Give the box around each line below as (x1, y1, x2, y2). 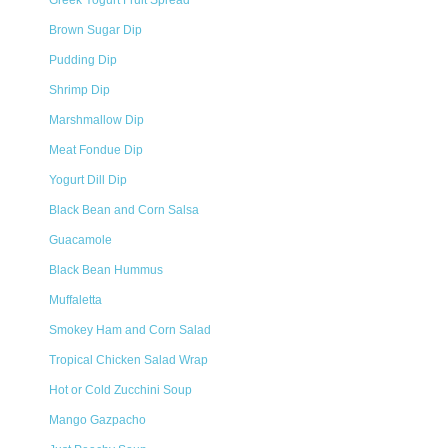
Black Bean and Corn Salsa (49, 203, 199, 217)
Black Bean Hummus (49, 263, 163, 277)
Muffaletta (49, 293, 102, 307)
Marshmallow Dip (49, 113, 144, 127)
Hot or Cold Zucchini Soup (49, 383, 192, 397)
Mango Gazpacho (49, 413, 146, 427)
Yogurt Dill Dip (49, 173, 127, 187)
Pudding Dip (49, 53, 117, 67)
